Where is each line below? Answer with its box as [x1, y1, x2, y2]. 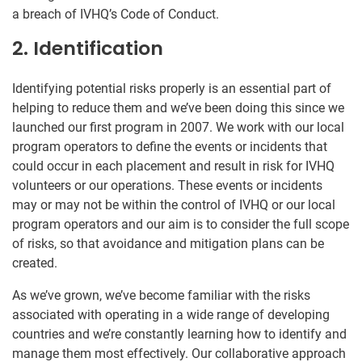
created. [12, 255, 57, 271]
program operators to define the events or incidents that [12, 138, 327, 154]
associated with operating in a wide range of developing [12, 306, 330, 322]
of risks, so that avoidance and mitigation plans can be [12, 235, 324, 251]
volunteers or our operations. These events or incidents [12, 177, 322, 193]
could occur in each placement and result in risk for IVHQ [12, 158, 335, 174]
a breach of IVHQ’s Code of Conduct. [12, 6, 219, 22]
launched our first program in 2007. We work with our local [12, 119, 344, 135]
